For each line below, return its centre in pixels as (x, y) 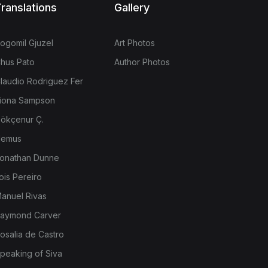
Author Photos (142, 62)
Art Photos (134, 43)
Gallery (132, 8)
